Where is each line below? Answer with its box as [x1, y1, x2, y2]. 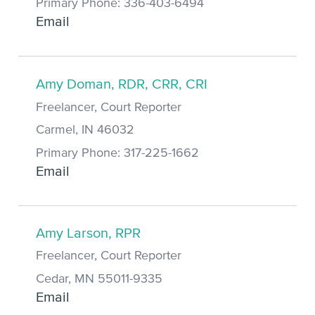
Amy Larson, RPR [36, 226, 141, 240]
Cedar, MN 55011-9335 [36, 272, 162, 285]
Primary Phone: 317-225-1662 [36, 146, 199, 160]
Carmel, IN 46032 [36, 124, 134, 137]
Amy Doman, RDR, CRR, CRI [36, 77, 207, 92]
